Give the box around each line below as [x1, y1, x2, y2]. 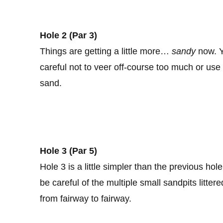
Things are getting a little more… [40, 46, 172, 56]
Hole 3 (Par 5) [40, 145, 97, 156]
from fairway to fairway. [40, 193, 131, 204]
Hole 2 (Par [40, 30, 87, 40]
